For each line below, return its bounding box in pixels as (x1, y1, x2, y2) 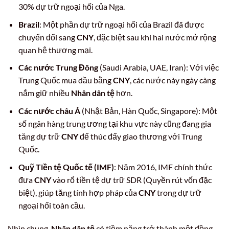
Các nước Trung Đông (18, 62, 98, 73)
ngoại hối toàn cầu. (18, 200, 85, 210)
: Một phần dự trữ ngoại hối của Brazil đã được (39, 19, 204, 29)
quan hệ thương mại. (18, 44, 93, 55)
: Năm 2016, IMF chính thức (113, 162, 212, 172)
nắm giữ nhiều (18, 88, 71, 98)
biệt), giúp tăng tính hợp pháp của (18, 187, 139, 197)
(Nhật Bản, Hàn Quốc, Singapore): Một (80, 105, 217, 116)
